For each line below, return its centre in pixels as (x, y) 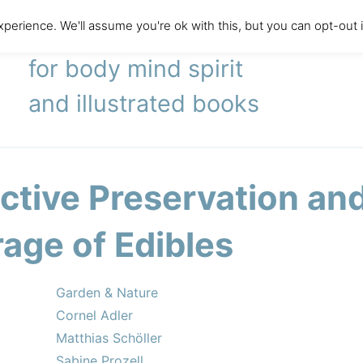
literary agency (111, 34)
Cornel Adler (94, 315)
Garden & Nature (107, 293)
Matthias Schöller (109, 338)
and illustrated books (144, 103)
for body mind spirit (136, 68)
